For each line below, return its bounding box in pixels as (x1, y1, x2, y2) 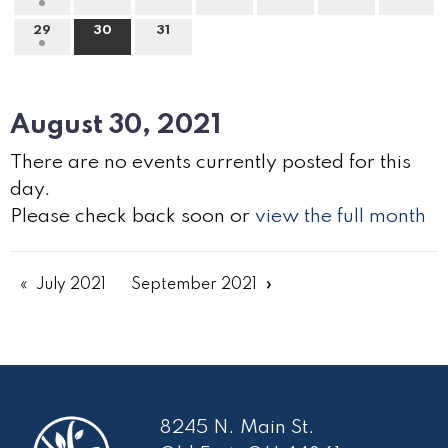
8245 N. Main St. (159, 417, 316, 438)
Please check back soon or (10, 206, 255, 227)
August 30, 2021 (10, 111, 221, 139)
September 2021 (131, 276, 257, 293)
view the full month (255, 206, 426, 227)
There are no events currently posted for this (10, 152, 411, 173)
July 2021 (36, 276, 106, 293)
